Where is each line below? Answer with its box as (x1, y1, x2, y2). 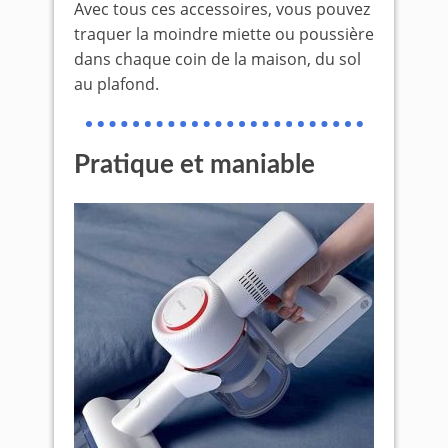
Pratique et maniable (74, 151, 315, 178)
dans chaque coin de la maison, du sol (74, 47, 361, 70)
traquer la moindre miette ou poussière (74, 22, 374, 45)
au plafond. (74, 72, 159, 95)
